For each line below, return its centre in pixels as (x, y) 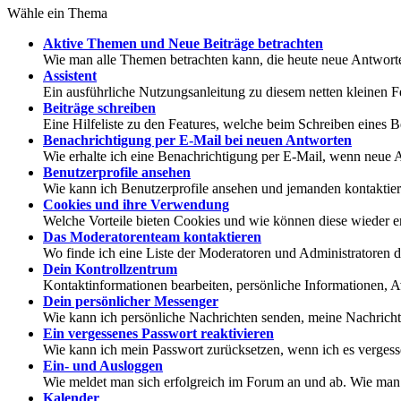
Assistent (70, 75)
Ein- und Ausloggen (103, 365)
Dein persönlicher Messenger (131, 301)
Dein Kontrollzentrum (110, 269)
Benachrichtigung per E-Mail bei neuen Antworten (197, 140)
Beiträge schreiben (99, 107)
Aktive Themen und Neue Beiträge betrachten (183, 43)
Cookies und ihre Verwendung (136, 204)
